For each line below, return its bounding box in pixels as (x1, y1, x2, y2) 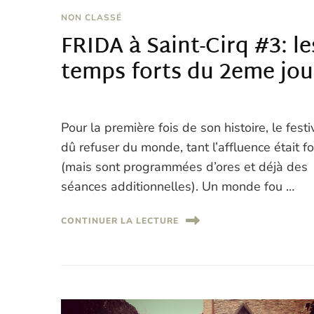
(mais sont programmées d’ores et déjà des (61, 158, 308, 176)
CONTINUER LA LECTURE (61, 214, 179, 226)
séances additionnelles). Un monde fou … (61, 178, 295, 196)
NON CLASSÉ (61, 12, 123, 24)
